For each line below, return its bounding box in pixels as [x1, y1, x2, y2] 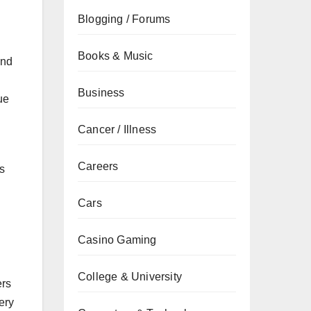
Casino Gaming [78, 234, 157, 246]
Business [78, 87, 125, 99]
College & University [78, 271, 182, 283]
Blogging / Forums [78, 13, 171, 25]
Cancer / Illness [78, 124, 157, 135]
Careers [78, 160, 119, 172]
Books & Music [78, 50, 153, 62]
